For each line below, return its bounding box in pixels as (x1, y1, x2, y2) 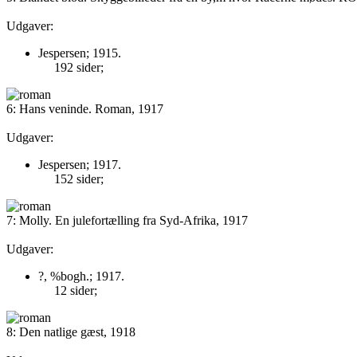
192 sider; (54, 61, 104, 74)
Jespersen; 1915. (38, 46, 121, 60)
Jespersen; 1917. (38, 158, 121, 171)
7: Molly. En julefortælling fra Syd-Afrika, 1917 (6, 214, 248, 227)
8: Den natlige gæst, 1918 (6, 325, 135, 339)
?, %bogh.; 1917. (38, 269, 124, 283)
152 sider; (54, 172, 104, 186)
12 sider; (54, 284, 97, 297)
